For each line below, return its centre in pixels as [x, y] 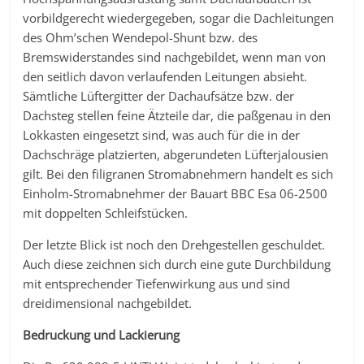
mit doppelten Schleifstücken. [106, 213]
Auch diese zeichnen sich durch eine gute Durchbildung [177, 264]
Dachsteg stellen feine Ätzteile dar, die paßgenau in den [177, 116]
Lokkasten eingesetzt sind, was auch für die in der [162, 135]
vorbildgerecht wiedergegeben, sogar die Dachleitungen [179, 18]
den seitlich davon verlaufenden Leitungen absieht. [165, 77]
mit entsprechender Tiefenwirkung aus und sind [157, 284]
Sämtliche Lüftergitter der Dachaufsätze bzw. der [159, 96]
